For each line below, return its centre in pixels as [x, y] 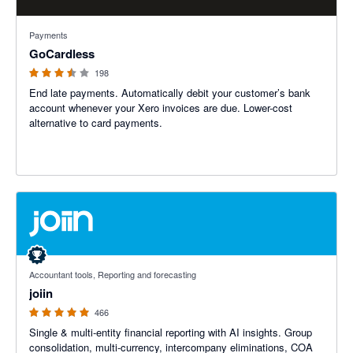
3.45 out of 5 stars [58, 23]
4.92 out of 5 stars [58, 263]
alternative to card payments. [96, 123]
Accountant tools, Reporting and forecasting [113, 274]
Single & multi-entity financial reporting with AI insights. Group [171, 332]
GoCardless [62, 54]
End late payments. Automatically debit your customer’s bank [170, 93]
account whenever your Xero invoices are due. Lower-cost [161, 108]
